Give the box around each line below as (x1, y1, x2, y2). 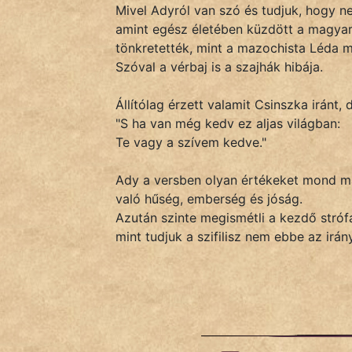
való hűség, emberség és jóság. (115, 191, 302, 207)
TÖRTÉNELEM (38, 219, 123, 235)
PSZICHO (46, 37, 93, 53)
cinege (27, 313, 61, 328)
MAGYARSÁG (38, 181, 49, 197)
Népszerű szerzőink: (5, 266, 145, 282)
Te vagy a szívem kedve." (115, 134, 266, 151)
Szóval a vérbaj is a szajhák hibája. (115, 59, 323, 75)
